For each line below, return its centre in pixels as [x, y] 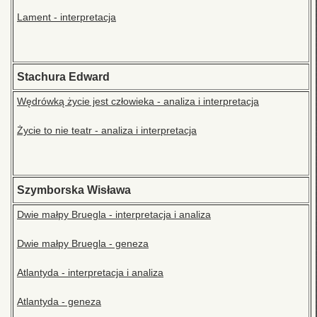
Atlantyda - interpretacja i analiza [90, 273]
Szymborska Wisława [74, 190]
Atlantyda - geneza [59, 302]
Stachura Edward [63, 77]
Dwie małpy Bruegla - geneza [83, 244]
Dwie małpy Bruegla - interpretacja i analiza [114, 215]
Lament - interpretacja [67, 17]
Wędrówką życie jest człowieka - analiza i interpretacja [138, 102]
